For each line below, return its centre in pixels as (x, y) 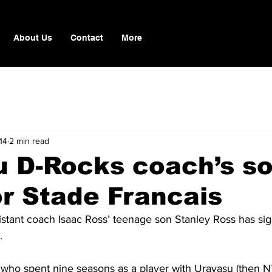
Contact (87, 38)
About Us (33, 38)
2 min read (29, 141)
